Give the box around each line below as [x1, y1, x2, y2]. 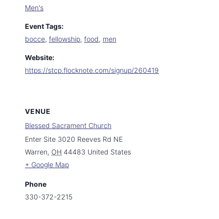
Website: [25, 53, 54, 62]
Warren [25, 148, 47, 156]
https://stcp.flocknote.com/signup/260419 [25, 66, 159, 74]
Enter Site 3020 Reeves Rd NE [25, 135, 123, 143]
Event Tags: [25, 22, 64, 30]
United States [88, 148, 131, 156]
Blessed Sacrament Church [25, 121, 111, 130]
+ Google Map [25, 160, 69, 169]
